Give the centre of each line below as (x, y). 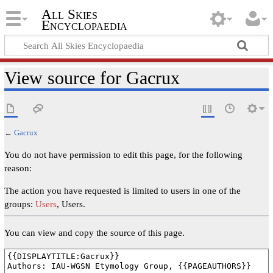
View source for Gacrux (92, 78)
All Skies (69, 15)
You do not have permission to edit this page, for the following (123, 154)
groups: (19, 204)
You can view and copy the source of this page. (94, 232)
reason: (18, 168)
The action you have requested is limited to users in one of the (122, 190)
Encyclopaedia (84, 26)
